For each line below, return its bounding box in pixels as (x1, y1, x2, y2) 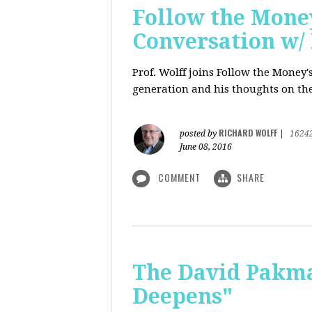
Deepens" (132, 284, 233, 309)
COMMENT (155, 170, 203, 185)
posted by (180, 129, 219, 139)
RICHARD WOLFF (219, 127, 277, 139)
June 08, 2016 (180, 142, 232, 152)
